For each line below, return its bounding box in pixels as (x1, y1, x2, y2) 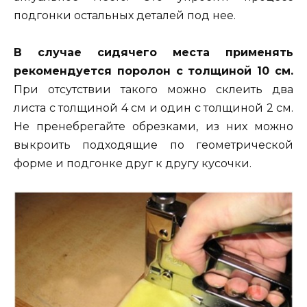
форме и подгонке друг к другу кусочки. (14, 156, 251, 170)
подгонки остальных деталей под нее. (14, 8, 236, 22)
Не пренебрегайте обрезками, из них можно (14, 119, 293, 133)
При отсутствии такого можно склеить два (14, 82, 293, 96)
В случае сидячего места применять (14, 45, 293, 59)
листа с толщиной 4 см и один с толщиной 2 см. (14, 101, 293, 114)
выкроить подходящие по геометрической (14, 138, 293, 151)
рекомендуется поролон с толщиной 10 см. (14, 64, 293, 77)
